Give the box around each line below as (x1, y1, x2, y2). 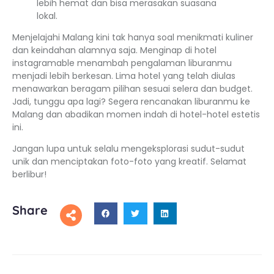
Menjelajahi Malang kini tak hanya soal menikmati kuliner (12, 31, 253, 44)
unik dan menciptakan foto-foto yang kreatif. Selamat (12, 155, 246, 168)
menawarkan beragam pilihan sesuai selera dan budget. (12, 83, 253, 95)
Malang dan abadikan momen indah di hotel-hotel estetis (12, 108, 260, 121)
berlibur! (12, 168, 46, 181)
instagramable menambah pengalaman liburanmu (12, 57, 232, 70)
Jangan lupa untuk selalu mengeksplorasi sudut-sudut (12, 143, 245, 155)
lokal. (37, 9, 57, 22)
